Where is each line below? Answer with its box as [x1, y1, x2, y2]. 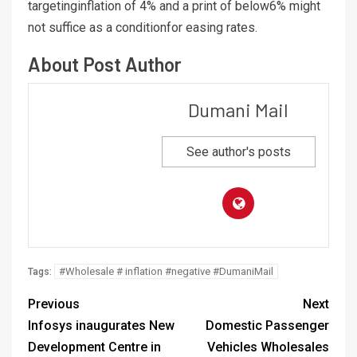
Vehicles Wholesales [207, 339, 329, 355]
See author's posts [186, 143, 291, 159]
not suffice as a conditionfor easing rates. [28, 19, 257, 35]
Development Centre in [28, 339, 161, 355]
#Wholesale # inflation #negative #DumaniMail [59, 265, 273, 277]
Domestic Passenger [206, 317, 329, 333]
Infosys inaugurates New [28, 317, 175, 333]
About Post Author [28, 52, 182, 76]
